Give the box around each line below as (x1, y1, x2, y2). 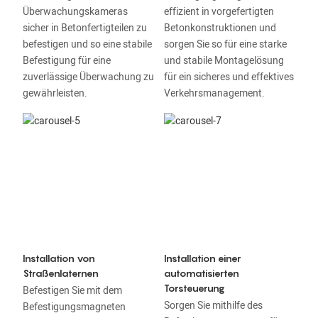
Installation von (22, 252, 95, 265)
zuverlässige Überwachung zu (22, 70, 154, 85)
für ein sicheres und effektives (163, 70, 294, 85)
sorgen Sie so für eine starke (163, 37, 287, 53)
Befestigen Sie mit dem (22, 283, 122, 298)
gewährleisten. (22, 86, 87, 102)
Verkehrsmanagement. (163, 86, 265, 102)
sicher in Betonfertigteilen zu (22, 21, 147, 36)
